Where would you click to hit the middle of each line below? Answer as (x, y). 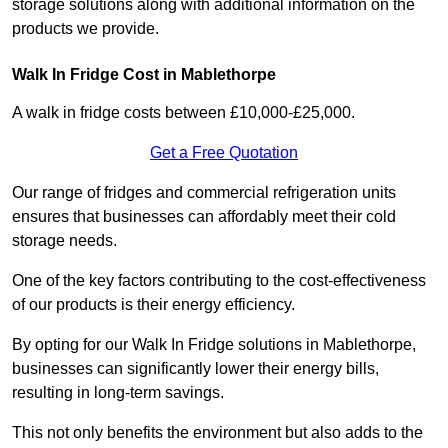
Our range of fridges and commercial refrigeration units (204, 193)
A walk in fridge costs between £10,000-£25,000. (183, 113)
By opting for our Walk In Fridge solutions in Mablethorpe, (214, 345)
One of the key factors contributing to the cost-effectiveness (219, 281)
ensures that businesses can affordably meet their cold (204, 217)
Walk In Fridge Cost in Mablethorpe (144, 75)
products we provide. (85, 29)
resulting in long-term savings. (120, 393)
